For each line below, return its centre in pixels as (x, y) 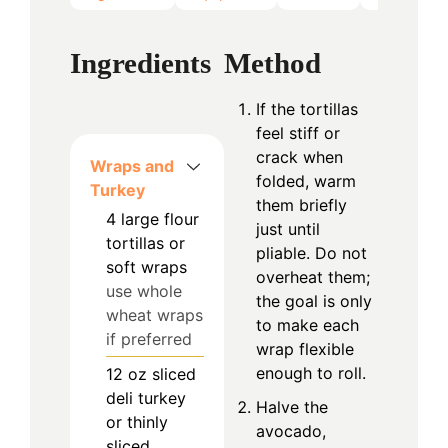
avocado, (291, 430)
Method (272, 62)
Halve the (292, 406)
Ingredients (140, 62)
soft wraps (146, 266)
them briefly (301, 204)
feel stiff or (298, 132)
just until (288, 228)
